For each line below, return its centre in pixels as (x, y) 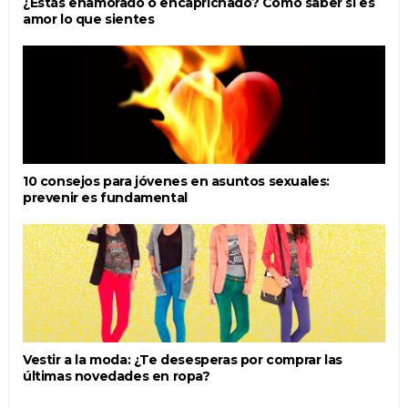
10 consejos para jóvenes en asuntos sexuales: (176, 182)
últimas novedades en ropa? (116, 377)
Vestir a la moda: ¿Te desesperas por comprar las (182, 360)
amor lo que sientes (88, 20)
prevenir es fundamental (105, 198)
